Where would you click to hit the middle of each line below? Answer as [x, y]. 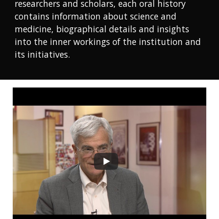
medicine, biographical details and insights [102, 29]
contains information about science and [96, 16]
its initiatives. [42, 55]
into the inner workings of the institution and [108, 42]
